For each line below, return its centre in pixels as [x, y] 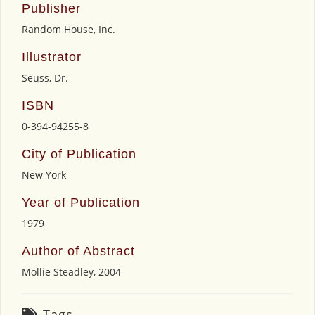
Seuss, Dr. [45, 78]
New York [44, 175]
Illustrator [52, 57]
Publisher [51, 9]
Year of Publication [81, 203]
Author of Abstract [78, 251]
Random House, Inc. [69, 30]
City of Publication [79, 154]
